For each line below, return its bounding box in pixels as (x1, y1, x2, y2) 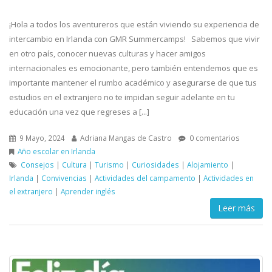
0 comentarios (188, 132, 240, 143)
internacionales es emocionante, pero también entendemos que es (9, 62, 258, 73)
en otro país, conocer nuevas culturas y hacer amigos (9, 47, 206, 59)
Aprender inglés (61, 186, 115, 196)
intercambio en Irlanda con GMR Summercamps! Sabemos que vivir (9, 33, 260, 44)
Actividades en (203, 172, 254, 183)
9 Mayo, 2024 (18, 132, 65, 143)
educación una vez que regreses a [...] (9, 106, 149, 117)
